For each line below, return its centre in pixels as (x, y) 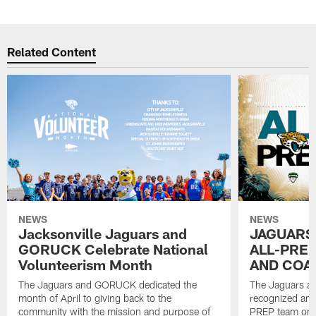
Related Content (52, 52)
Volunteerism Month (86, 264)
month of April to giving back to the (95, 298)
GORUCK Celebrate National (114, 249)
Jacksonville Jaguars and (103, 233)
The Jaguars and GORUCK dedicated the (108, 284)
